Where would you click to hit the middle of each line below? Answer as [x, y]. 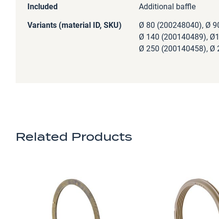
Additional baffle [167, 7]
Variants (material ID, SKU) [75, 25]
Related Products [74, 137]
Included [43, 7]
